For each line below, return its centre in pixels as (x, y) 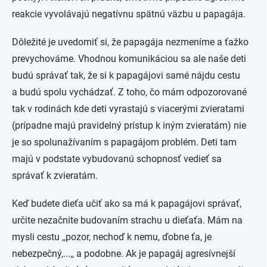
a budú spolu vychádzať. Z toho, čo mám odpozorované (129, 92)
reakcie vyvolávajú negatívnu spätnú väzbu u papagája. (129, 14)
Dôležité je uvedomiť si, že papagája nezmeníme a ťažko (130, 42)
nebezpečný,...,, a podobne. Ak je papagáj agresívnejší (124, 254)
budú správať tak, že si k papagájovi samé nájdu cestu (126, 75)
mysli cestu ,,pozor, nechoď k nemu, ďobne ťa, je (112, 237)
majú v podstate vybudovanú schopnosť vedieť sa (117, 159)
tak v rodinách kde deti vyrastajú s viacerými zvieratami (128, 109)
